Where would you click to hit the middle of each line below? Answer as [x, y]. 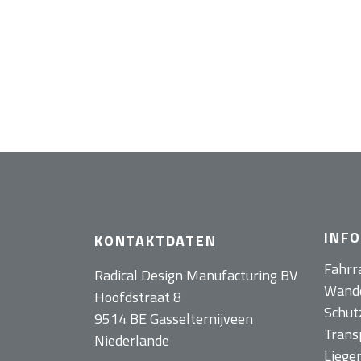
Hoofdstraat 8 [138, 297]
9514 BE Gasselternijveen [174, 319]
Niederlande [132, 341]
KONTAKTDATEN [156, 241]
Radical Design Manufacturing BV [196, 276]
